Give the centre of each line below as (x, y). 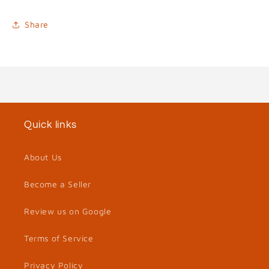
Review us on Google (68, 211)
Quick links (50, 125)
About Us (43, 157)
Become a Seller (58, 184)
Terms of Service (59, 238)
